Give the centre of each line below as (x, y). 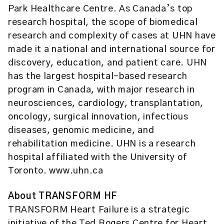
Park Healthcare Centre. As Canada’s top (100, 9)
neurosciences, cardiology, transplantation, (106, 103)
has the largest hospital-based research (98, 76)
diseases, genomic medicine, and (81, 130)
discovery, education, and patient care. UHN (107, 63)
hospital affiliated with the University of (98, 157)
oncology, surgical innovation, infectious (98, 117)
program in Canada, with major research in (101, 90)
